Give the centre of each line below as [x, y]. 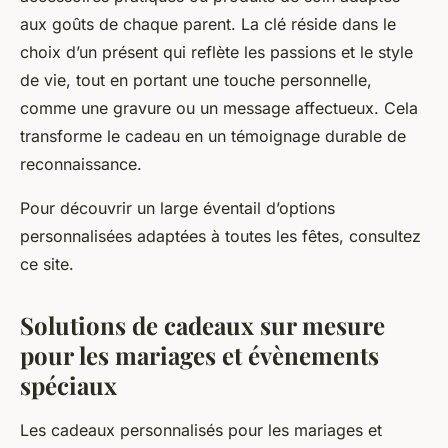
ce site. [47, 264]
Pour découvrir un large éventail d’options [177, 208]
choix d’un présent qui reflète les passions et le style [216, 52]
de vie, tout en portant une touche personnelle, [196, 80]
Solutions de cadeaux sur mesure [202, 325]
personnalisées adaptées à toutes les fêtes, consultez [220, 236]
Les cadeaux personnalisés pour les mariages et [201, 430]
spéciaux [68, 385]
